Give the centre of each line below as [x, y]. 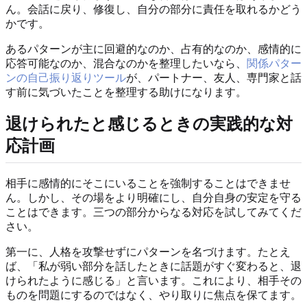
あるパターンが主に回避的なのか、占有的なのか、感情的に [153, 49]
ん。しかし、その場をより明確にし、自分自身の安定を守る [153, 197]
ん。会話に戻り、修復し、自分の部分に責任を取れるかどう [153, 9]
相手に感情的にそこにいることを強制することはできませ [148, 183]
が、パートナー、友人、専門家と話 [214, 77]
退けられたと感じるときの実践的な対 [149, 124]
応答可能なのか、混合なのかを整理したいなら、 [126, 63]
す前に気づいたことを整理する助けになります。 [126, 92]
